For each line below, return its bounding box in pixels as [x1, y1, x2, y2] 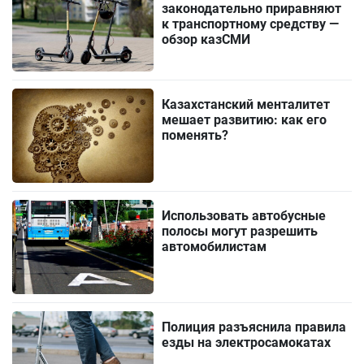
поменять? [162, 128, 229, 144]
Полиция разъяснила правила [162, 319, 347, 336]
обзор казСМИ [162, 32, 251, 48]
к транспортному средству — [162, 16, 340, 32]
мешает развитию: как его [162, 112, 327, 128]
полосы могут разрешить [162, 223, 318, 240]
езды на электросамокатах [162, 335, 331, 351]
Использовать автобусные [162, 208, 327, 224]
